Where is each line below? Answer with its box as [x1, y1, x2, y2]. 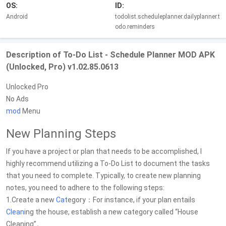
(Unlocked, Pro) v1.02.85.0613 [6, 62, 119, 72]
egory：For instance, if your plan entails [68, 196, 195, 204]
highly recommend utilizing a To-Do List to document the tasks [6, 159, 210, 167]
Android [6, 13, 28, 20]
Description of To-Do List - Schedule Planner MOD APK [6, 50, 215, 60]
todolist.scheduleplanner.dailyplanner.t [115, 13, 220, 20]
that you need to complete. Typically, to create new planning [6, 172, 201, 180]
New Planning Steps [6, 127, 116, 141]
